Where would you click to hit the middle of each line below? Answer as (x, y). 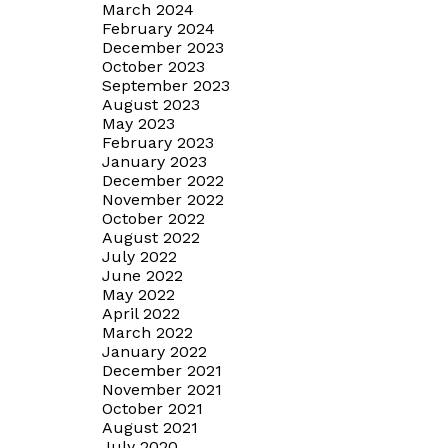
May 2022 (138, 294)
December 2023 (163, 47)
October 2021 (152, 408)
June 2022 (142, 275)
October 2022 (153, 218)
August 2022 (151, 237)
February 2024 (158, 28)
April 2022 (141, 313)
